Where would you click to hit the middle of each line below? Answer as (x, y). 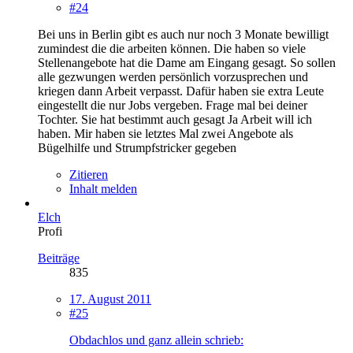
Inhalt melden (103, 188)
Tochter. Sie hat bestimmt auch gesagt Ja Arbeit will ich (175, 119)
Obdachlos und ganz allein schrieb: (156, 340)
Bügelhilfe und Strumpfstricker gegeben (137, 147)
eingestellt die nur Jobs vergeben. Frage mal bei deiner (173, 105)
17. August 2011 (110, 299)
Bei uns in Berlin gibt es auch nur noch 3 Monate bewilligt (183, 34)
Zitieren (89, 174)
